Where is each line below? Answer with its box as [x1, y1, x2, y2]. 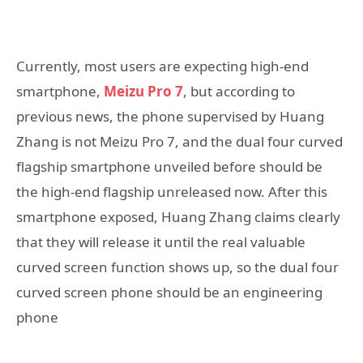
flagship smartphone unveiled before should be [16, 157, 322, 177]
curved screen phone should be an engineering [16, 283, 322, 302]
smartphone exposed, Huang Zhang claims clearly [16, 207, 340, 227]
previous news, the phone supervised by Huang [16, 107, 324, 126]
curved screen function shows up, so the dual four [16, 258, 339, 277]
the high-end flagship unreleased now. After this [16, 182, 327, 202]
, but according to [183, 82, 295, 101]
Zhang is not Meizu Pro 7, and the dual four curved [16, 132, 343, 152]
